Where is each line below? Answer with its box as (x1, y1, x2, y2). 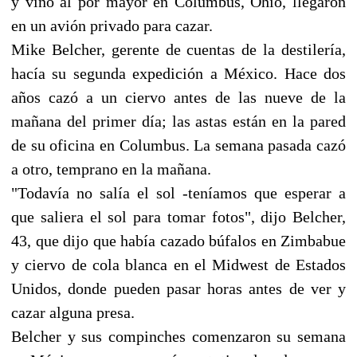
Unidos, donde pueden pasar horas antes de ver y (11, 279, 346, 297)
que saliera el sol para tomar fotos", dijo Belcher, (11, 207, 346, 226)
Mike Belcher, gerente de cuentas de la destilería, (11, 40, 346, 58)
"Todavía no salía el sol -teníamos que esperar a (11, 183, 346, 202)
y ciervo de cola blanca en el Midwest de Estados (11, 255, 346, 273)
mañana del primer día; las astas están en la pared (11, 112, 346, 130)
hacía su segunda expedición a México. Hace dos (11, 64, 346, 82)
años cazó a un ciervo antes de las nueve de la (11, 88, 346, 106)
